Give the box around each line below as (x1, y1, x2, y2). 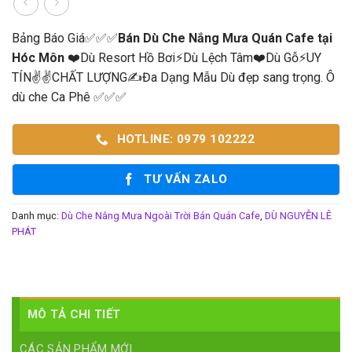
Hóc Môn (12, 50, 64, 66)
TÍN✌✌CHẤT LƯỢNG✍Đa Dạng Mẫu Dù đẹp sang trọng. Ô (12, 70, 335, 86)
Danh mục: (12, 210, 61, 222)
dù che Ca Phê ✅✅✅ (12, 90, 126, 105)
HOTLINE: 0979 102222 (116, 132, 255, 147)
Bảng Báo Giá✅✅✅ (12, 31, 118, 46)
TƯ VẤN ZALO (144, 172, 228, 187)
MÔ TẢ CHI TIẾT (27, 307, 121, 322)
